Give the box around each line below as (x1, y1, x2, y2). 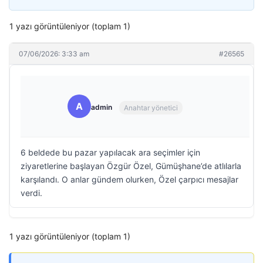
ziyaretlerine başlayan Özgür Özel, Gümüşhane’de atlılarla (21, 161, 241, 171)
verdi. (21, 188, 42, 198)
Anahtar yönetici (124, 103, 178, 112)
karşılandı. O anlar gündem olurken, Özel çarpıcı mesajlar (21, 174, 238, 184)
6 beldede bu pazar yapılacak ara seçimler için (21, 147, 200, 157)
